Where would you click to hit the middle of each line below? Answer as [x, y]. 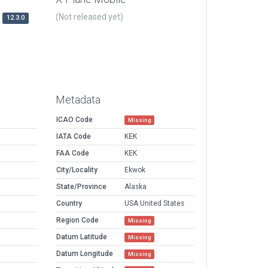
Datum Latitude [82, 237]
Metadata [78, 100]
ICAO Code [74, 120]
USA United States [154, 204]
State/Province [81, 187]
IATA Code [74, 137]
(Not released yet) [89, 17]
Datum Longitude [85, 254]
